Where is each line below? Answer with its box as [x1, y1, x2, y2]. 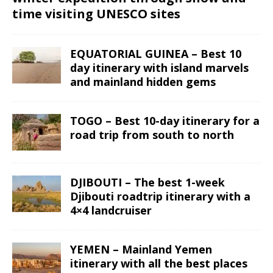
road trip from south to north [70, 127, 234, 143]
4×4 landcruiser [70, 203, 152, 218]
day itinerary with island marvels [70, 60, 249, 76]
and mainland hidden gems [70, 74, 216, 90]
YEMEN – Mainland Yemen [70, 242, 212, 257]
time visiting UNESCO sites [12, 5, 180, 23]
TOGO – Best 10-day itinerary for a [70, 113, 260, 129]
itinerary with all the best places [70, 256, 247, 271]
